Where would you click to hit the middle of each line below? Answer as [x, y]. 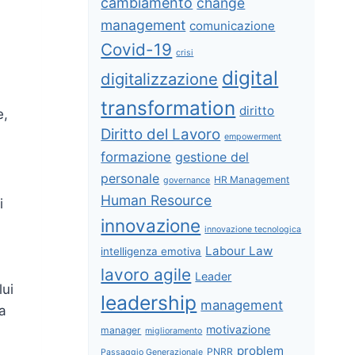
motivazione [239, 329]
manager [121, 330]
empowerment [253, 136]
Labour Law [239, 250]
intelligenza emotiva [151, 251]
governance [187, 180]
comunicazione [233, 25]
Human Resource [157, 200]
